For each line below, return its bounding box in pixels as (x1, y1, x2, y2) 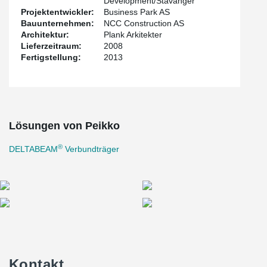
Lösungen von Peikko (9, 120, 120, 132)
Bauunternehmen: (21, 18, 94, 28)
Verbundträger (63, 144, 119, 154)
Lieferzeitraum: (21, 41, 82, 51)
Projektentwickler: (21, 7, 94, 17)
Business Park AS (104, 7, 170, 17)
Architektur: (21, 30, 69, 39)
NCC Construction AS (104, 18, 185, 28)
